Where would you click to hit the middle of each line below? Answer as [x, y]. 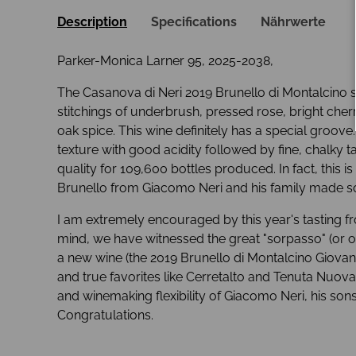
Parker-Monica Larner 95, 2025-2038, [165, 61]
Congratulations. [105, 315]
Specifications [194, 22]
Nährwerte [293, 22]
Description [92, 22]
